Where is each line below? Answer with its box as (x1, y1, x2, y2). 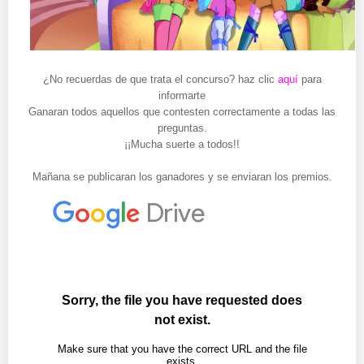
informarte (158, 89, 206, 102)
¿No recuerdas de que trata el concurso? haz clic (42, 73, 278, 86)
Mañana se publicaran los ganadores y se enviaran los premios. (32, 171, 332, 184)
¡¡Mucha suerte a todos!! (124, 138, 240, 151)
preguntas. (157, 122, 207, 135)
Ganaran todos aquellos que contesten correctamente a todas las (28, 106, 336, 119)
